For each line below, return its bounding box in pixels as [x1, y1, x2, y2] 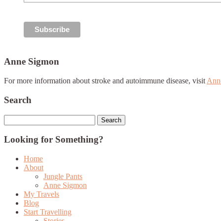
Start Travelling [24, 207, 72, 216]
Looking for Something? [4, 134, 104, 145]
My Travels [24, 189, 59, 198]
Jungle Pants [43, 172, 82, 181]
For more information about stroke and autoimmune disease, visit [4, 76, 207, 85]
